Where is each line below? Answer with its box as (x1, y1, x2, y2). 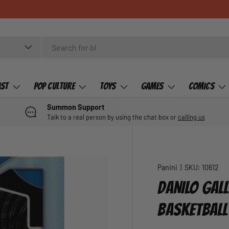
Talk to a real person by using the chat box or (47, 113, 178, 121)
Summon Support (47, 103, 104, 111)
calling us (177, 113, 205, 121)
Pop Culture (33, 81, 75, 91)
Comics (188, 81, 214, 91)
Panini (157, 163, 178, 172)
